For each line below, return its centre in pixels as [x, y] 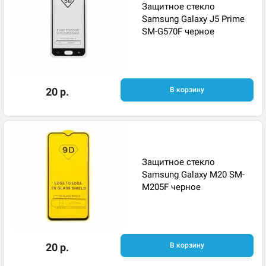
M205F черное [171, 187]
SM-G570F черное [178, 31]
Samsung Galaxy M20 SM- [193, 175]
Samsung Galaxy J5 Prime [193, 19]
